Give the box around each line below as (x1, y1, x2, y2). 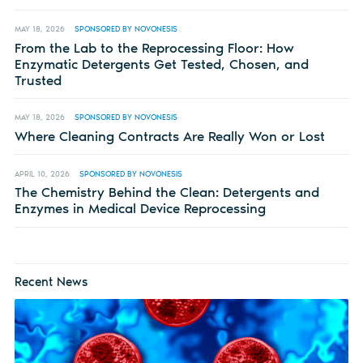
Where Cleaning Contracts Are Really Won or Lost (14, 128, 325, 145)
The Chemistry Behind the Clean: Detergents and (14, 184, 319, 201)
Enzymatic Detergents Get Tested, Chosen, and (14, 55, 309, 72)
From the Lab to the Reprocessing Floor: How (14, 39, 294, 56)
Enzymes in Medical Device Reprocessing (14, 200, 266, 217)
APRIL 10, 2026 (14, 169, 70, 178)
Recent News (14, 273, 88, 289)
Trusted (14, 71, 62, 88)
